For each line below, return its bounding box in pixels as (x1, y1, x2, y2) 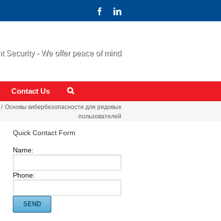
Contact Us (11, 87, 50, 95)
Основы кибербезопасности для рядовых (5, 104, 121, 110)
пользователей (78, 113, 121, 120)
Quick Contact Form (13, 129, 75, 137)
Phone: (13, 171, 35, 179)
